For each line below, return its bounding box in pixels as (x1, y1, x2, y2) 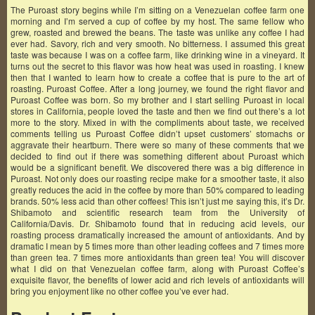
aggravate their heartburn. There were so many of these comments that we (11, 139, 304, 150)
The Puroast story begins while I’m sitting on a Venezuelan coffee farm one (11, 4, 304, 15)
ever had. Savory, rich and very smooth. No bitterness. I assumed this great (11, 37, 304, 49)
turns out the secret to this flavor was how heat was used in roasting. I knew (11, 60, 304, 72)
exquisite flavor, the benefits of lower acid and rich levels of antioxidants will (11, 274, 304, 285)
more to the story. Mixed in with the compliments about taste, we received (11, 116, 304, 128)
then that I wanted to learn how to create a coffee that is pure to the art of (11, 71, 304, 83)
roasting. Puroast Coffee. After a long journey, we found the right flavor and (11, 82, 304, 94)
